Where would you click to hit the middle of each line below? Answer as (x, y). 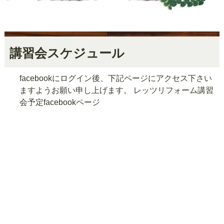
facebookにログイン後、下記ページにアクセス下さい (115, 78)
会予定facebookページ (59, 102)
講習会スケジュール (67, 53)
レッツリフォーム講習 (173, 90)
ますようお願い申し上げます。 (76, 90)
